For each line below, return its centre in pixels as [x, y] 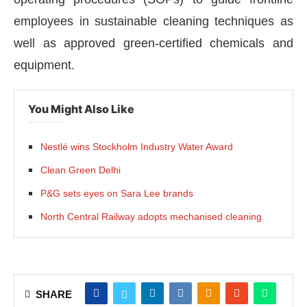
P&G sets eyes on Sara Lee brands [117, 193]
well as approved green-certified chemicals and [153, 43]
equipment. [44, 65]
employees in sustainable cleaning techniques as [153, 21]
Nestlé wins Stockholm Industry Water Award [137, 147]
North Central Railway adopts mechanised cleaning [151, 217]
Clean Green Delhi [81, 170]
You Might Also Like [81, 109]
